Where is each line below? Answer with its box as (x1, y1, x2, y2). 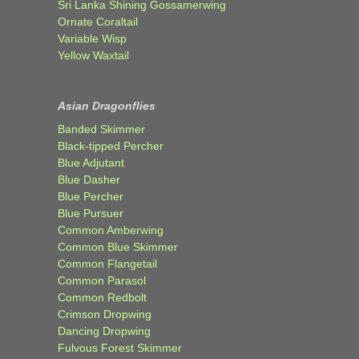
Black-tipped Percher (58, 139, 163, 152)
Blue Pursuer (58, 206, 123, 220)
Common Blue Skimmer (58, 240, 178, 253)
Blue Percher (58, 189, 123, 203)
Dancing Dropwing (58, 324, 151, 337)
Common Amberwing (58, 223, 163, 236)
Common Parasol (58, 273, 146, 287)
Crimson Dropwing (58, 307, 151, 321)
